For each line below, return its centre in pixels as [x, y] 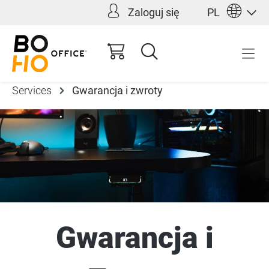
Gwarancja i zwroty [117, 90]
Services [32, 90]
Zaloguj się [154, 12]
